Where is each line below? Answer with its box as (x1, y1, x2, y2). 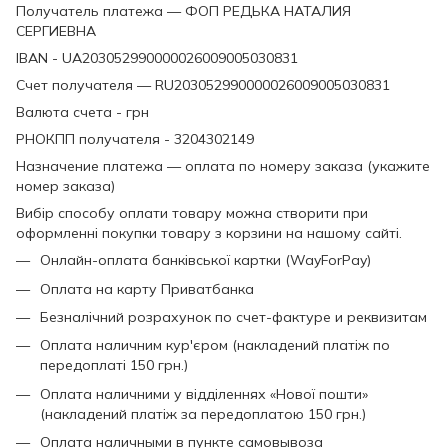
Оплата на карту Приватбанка (40, 279, 254, 298)
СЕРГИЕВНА (16, 22, 96, 41)
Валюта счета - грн (16, 103, 149, 122)
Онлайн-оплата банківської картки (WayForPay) (40, 251, 371, 270)
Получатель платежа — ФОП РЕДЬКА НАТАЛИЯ (16, 2, 351, 21)
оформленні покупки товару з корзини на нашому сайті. (16, 224, 402, 243)
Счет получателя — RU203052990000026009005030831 (16, 76, 390, 95)
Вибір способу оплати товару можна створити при (16, 204, 368, 223)
